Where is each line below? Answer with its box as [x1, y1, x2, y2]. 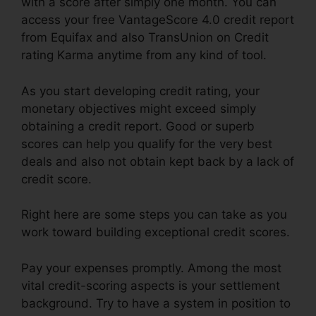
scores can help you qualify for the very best [21, 136, 272, 151]
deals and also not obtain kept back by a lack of [21, 154, 294, 169]
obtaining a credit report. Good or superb [21, 119, 255, 133]
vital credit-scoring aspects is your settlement [21, 278, 280, 293]
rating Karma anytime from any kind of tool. [21, 48, 267, 63]
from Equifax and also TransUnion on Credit [21, 30, 269, 45]
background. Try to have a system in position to [21, 296, 291, 310]
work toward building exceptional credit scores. [21, 225, 290, 240]
